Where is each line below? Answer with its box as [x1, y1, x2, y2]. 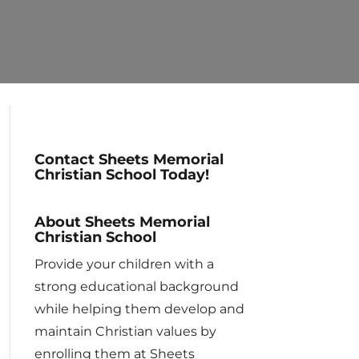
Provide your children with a [34, 256, 214, 272]
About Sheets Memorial [34, 213, 210, 231]
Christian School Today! [34, 166, 209, 184]
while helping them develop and [34, 301, 244, 317]
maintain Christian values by [34, 324, 216, 339]
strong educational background [34, 279, 239, 294]
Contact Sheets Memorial [34, 151, 224, 168]
